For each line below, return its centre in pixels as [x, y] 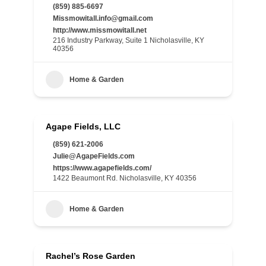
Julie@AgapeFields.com [94, 156]
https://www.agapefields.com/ [102, 168]
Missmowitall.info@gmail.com [103, 18]
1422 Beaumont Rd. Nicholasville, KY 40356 [125, 178]
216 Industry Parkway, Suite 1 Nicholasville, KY [129, 40]
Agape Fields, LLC [83, 126]
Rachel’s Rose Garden [91, 256]
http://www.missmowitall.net [100, 30]
